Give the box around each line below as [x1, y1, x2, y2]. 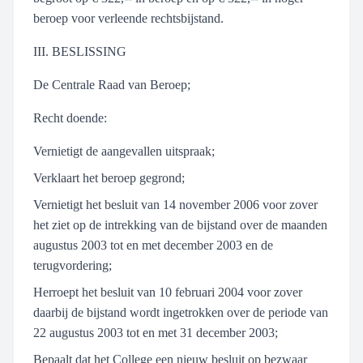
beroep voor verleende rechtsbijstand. [33, 11, 224, 25]
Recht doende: [33, 111, 107, 125]
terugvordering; [33, 258, 112, 272]
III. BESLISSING [33, 45, 126, 58]
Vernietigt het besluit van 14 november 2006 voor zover [33, 198, 318, 211]
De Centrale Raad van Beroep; [33, 78, 190, 92]
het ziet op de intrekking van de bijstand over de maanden [33, 218, 327, 232]
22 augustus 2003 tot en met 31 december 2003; [33, 326, 278, 340]
